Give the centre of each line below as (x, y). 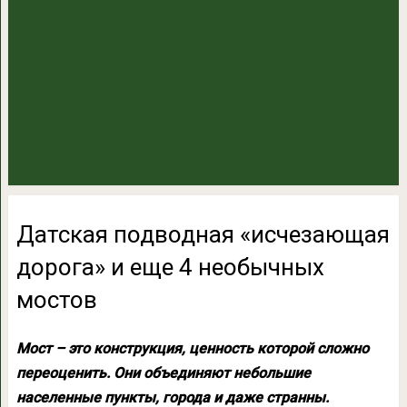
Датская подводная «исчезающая (203, 234)
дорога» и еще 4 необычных (170, 267)
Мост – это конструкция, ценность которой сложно (192, 348)
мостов (56, 300)
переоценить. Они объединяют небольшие (163, 373)
